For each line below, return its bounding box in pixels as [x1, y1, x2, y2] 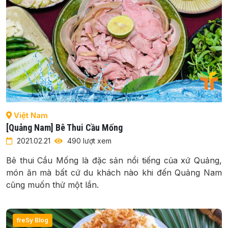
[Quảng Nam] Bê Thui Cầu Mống [6, 122, 123, 133]
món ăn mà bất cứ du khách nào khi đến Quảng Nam [6, 167, 222, 178]
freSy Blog [17, 216, 48, 224]
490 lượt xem [65, 136, 111, 146]
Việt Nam [12, 110, 48, 121]
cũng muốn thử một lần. [6, 180, 99, 190]
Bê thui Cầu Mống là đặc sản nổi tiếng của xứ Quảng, [6, 155, 222, 166]
